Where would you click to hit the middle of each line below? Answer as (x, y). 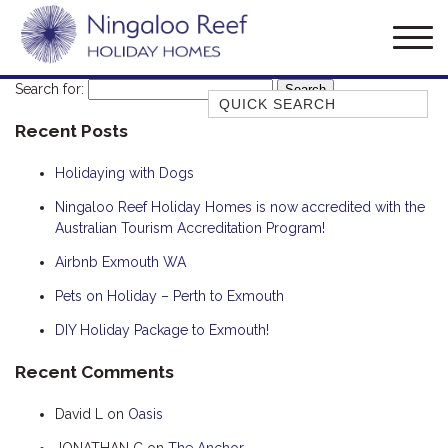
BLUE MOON (257, 199)
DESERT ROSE (262, 323)
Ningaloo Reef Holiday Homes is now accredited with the (240, 206)
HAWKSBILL (254, 416)
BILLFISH (245, 168)
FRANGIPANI (256, 385)
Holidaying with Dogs (124, 172)
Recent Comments (94, 372)
